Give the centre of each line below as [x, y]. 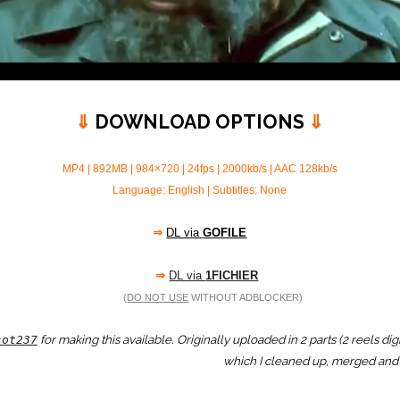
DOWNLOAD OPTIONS [200, 122]
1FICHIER [232, 276]
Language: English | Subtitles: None [200, 191]
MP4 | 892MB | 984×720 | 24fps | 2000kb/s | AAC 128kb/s [200, 169]
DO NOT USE [158, 298]
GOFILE [225, 233]
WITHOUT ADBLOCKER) [246, 298]
